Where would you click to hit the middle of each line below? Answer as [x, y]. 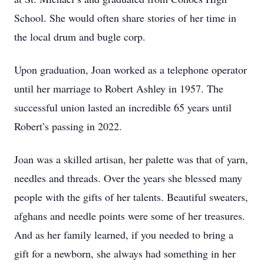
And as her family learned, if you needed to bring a [124, 235]
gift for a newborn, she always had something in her [125, 253]
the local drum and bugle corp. [80, 37]
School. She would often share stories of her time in [125, 18]
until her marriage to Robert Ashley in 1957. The [119, 88]
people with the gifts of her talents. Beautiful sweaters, [131, 197]
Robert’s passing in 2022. [68, 126]
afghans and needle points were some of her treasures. [130, 216]
